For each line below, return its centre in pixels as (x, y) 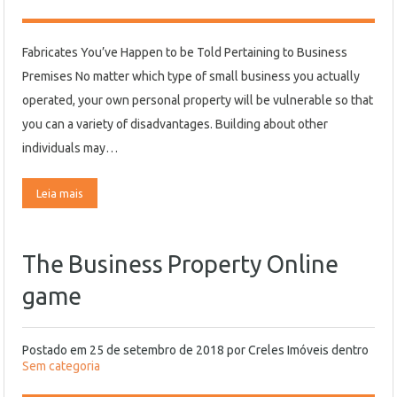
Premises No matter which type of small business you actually (191, 76)
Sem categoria (61, 366)
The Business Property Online (180, 264)
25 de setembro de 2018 (157, 350)
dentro (349, 350)
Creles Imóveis (288, 350)
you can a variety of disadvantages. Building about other (175, 124)
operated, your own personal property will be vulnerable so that (198, 100)
